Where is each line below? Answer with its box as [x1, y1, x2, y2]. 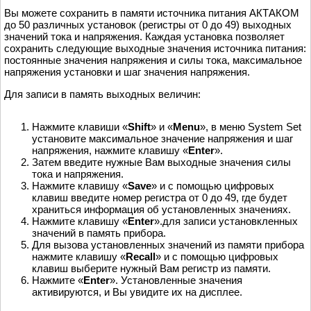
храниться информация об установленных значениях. [32, 203, 291, 216]
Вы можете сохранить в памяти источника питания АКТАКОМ [4, 7, 299, 19]
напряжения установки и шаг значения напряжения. [4, 66, 250, 78]
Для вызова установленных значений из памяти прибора [32, 239, 304, 251]
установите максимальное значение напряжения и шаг [32, 133, 293, 145]
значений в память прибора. [32, 227, 166, 239]
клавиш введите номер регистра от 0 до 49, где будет [32, 192, 287, 204]
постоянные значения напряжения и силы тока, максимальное [4, 54, 302, 67]
